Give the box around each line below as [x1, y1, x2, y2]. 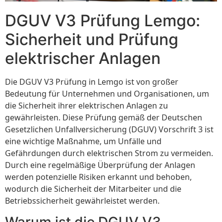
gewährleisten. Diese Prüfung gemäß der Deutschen [5, 112, 202, 123]
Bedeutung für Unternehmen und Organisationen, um [5, 88, 209, 100]
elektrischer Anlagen [5, 49, 161, 68]
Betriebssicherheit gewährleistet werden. [5, 195, 160, 207]
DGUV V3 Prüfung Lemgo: [5, 11, 200, 31]
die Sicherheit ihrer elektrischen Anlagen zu [5, 100, 168, 111]
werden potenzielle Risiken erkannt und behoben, [5, 171, 192, 183]
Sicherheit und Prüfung [5, 30, 178, 50]
